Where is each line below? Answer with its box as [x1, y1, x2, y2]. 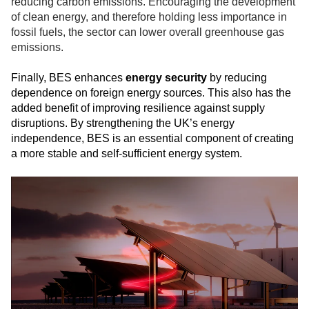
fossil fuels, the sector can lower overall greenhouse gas [11, 26, 284, 38]
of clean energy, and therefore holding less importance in [11, 10, 287, 23]
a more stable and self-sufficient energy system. [11, 148, 242, 160]
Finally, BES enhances [11, 72, 126, 84]
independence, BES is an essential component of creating [11, 132, 294, 145]
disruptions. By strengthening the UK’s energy [11, 117, 235, 130]
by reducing [207, 72, 267, 84]
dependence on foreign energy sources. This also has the [11, 87, 291, 99]
